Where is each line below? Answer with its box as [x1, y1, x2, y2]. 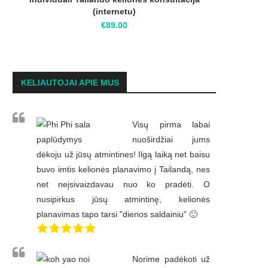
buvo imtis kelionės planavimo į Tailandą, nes [36, 165, 210, 175]
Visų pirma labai [132, 120, 210, 130]
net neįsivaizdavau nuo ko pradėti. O [36, 179, 210, 190]
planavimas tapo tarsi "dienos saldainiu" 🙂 [36, 209, 197, 220]
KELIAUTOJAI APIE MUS [21, 78, 119, 88]
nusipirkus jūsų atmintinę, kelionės [36, 194, 210, 205]
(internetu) [93, 7, 136, 17]
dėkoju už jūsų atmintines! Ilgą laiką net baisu [36, 150, 210, 160]
